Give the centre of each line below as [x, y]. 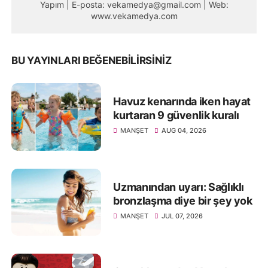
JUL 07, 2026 [182, 216]
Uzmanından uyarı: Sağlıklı [179, 187]
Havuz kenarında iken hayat [182, 102]
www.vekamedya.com [134, 16]
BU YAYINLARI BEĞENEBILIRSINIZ [92, 61]
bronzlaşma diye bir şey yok [183, 200]
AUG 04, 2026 [184, 131]
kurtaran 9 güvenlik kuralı [176, 115]
